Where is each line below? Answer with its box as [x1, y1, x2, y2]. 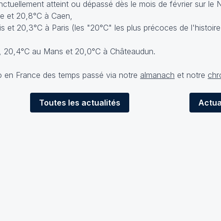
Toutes [39, 98, 66, 108]
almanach [140, 70, 175, 80]
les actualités [66, 98, 120, 108]
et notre [175, 70, 208, 80]
